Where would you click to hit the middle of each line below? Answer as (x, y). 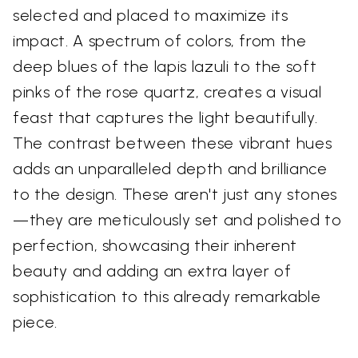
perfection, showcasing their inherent (155, 246)
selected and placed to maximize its (151, 16)
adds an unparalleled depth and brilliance (170, 169)
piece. (35, 322)
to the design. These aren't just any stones (175, 195)
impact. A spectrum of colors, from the (160, 41)
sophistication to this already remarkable (167, 297)
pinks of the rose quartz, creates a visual (167, 92)
